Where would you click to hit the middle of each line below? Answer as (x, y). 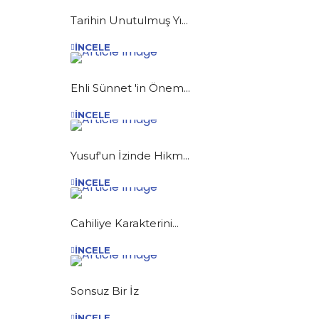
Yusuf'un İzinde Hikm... (130, 155)
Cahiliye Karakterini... (125, 223)
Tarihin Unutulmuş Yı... (129, 20)
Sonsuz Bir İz (105, 291)
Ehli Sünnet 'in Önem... (130, 88)
